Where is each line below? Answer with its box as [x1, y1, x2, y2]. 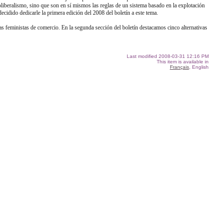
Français [169, 64, 189, 70]
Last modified [126, 53, 159, 59]
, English [189, 64, 209, 70]
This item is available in [156, 58, 209, 64]
